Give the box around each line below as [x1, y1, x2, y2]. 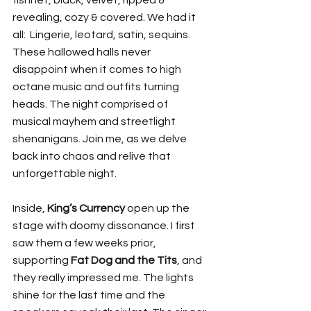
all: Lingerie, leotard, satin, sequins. [12, 28, 192, 40]
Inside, [12, 202, 47, 214]
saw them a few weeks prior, [12, 237, 158, 249]
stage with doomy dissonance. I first [12, 219, 197, 231]
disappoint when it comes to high [12, 63, 183, 75]
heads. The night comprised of [12, 98, 170, 110]
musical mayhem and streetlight [12, 115, 178, 127]
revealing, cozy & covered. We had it [12, 11, 198, 23]
